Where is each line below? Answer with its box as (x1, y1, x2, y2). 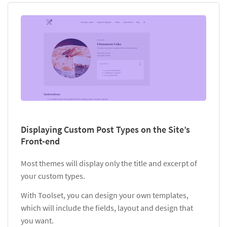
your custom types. (21, 171, 85, 181)
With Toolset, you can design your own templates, (21, 190, 188, 201)
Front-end (21, 135, 60, 147)
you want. (21, 215, 54, 226)
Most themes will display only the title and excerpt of (21, 158, 197, 169)
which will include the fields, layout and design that (21, 203, 193, 213)
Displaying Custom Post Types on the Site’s (21, 124, 190, 136)
